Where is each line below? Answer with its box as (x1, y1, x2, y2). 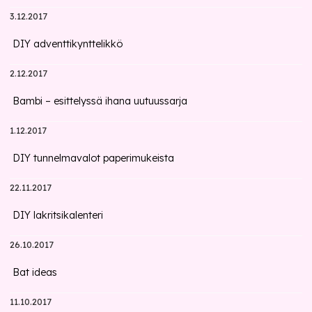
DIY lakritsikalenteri (13, 209, 104, 221)
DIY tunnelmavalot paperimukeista (13, 152, 175, 164)
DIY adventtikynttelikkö (13, 38, 123, 50)
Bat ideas (13, 266, 58, 279)
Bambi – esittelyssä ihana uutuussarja (13, 95, 188, 107)
